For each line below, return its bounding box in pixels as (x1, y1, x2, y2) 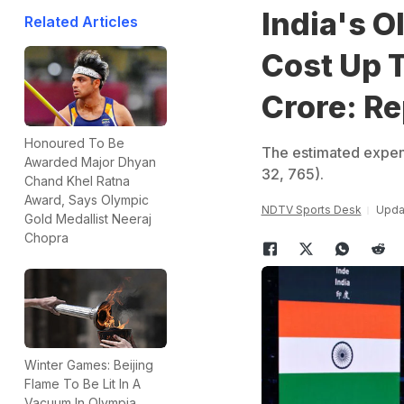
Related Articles (24, 13, 138, 31)
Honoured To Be (24, 134, 124, 151)
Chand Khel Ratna (24, 172, 130, 188)
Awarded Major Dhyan (24, 153, 156, 170)
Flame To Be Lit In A (24, 376, 141, 392)
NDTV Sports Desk (261, 203, 362, 216)
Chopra (24, 229, 69, 245)
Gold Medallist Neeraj (24, 210, 151, 226)
